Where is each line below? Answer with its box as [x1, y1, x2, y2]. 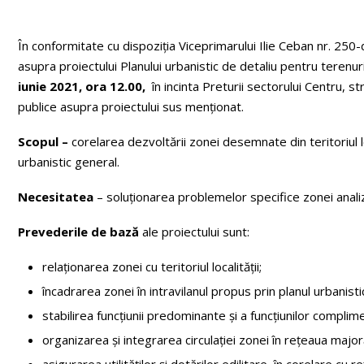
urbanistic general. [18, 153, 119, 170]
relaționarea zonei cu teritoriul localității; [42, 258, 262, 275]
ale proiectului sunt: [142, 223, 249, 240]
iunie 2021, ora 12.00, [18, 77, 145, 94]
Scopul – [18, 132, 71, 149]
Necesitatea [18, 188, 97, 205]
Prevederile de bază [18, 223, 142, 240]
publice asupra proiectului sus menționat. [18, 97, 244, 115]
